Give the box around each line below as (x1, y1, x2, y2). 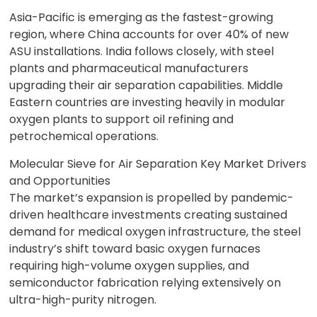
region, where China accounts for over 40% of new (9, 26, 289, 42)
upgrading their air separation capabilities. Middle (9, 77, 284, 93)
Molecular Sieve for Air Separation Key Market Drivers (9, 156, 307, 172)
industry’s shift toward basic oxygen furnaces (9, 241, 261, 257)
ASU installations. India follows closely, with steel (9, 43, 275, 59)
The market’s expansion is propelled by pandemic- (9, 190, 294, 206)
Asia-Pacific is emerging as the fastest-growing (9, 9, 274, 25)
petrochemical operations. (9, 128, 159, 144)
